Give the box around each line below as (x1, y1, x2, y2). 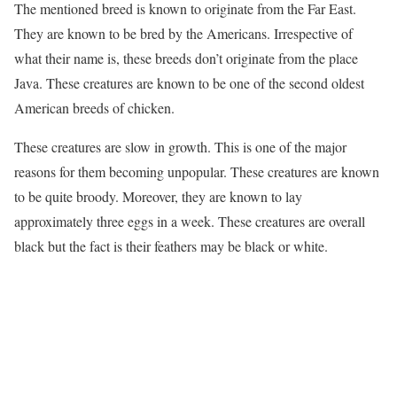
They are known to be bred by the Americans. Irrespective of (14, 23, 353, 43)
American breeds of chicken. (14, 97, 175, 117)
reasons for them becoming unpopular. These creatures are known (14, 161, 379, 181)
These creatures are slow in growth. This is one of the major (14, 136, 346, 156)
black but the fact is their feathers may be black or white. (14, 236, 328, 255)
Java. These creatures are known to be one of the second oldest (14, 73, 364, 92)
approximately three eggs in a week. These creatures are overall (14, 211, 365, 230)
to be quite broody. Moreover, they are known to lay (14, 186, 302, 206)
